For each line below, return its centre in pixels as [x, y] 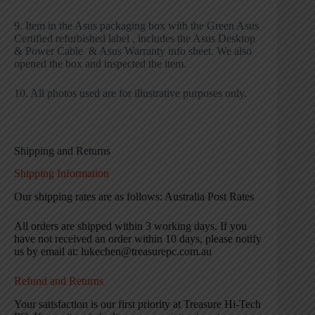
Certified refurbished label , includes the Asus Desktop [135, 38]
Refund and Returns [59, 281]
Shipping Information [62, 174]
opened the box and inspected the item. [100, 63]
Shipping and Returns [62, 150]
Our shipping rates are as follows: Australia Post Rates [134, 197]
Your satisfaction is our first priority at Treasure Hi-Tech [137, 304]
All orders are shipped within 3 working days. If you [130, 226]
